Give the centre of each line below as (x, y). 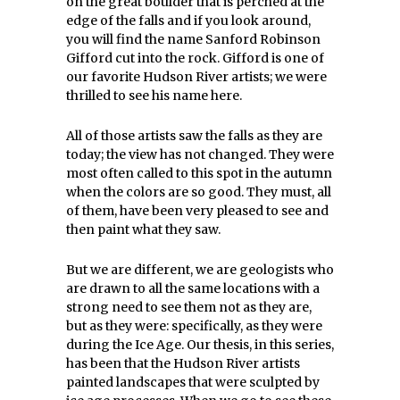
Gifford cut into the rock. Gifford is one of (195, 58)
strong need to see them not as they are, (189, 307)
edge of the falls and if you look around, (188, 21)
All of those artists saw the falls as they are (194, 136)
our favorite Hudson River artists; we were (196, 77)
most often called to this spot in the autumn (199, 173)
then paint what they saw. (143, 229)
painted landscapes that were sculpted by (193, 382)
